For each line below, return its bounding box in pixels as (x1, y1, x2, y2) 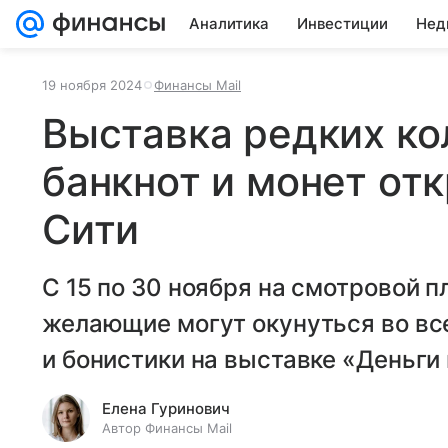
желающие (42, 309, 177, 338)
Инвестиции (297, 14, 388, 33)
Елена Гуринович (102, 399, 230, 418)
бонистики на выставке (61, 345, 343, 374)
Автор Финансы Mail (102, 420, 232, 436)
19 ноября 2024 (42, 77, 142, 93)
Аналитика (189, 14, 269, 33)
